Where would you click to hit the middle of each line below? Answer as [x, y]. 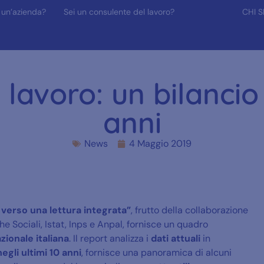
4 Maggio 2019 [160, 143]
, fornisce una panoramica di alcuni [156, 252]
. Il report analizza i [110, 238]
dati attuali [176, 238]
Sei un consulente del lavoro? [119, 12]
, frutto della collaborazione [189, 210]
